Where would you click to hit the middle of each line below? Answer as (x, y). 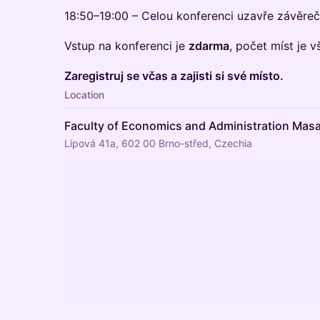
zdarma (209, 46)
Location (84, 95)
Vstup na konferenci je (126, 46)
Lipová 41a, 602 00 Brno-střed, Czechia (158, 143)
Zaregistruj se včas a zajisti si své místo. (174, 76)
